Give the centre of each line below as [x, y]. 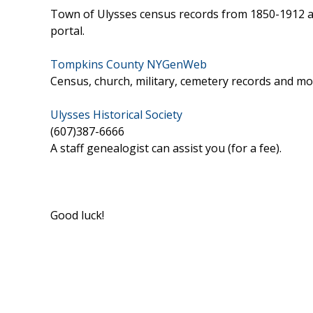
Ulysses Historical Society [116, 114]
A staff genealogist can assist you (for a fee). [166, 148]
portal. [67, 30]
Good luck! [77, 215]
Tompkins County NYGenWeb [129, 64]
